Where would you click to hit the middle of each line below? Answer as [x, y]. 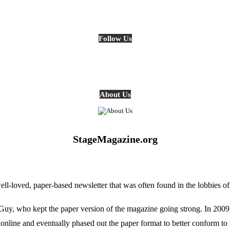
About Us [115, 94]
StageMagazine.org [115, 139]
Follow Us [115, 39]
